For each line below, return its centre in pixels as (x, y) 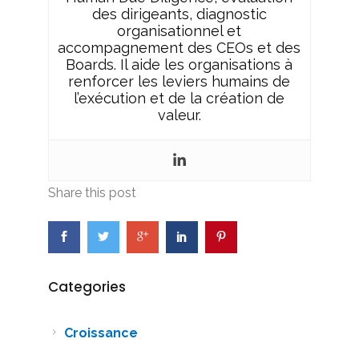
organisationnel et (179, 31)
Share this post (92, 193)
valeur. (179, 115)
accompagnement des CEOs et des (179, 48)
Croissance (101, 333)
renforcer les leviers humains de (179, 81)
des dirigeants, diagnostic (179, 14)
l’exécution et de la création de (179, 98)
